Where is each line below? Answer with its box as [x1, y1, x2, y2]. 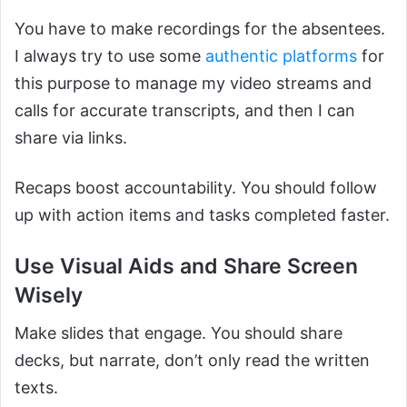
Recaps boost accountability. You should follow [15, 177, 377, 197]
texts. [15, 378, 58, 398]
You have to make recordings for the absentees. [15, 18, 385, 38]
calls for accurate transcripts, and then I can [15, 100, 355, 120]
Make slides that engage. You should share [15, 323, 342, 343]
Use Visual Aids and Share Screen [15, 253, 358, 279]
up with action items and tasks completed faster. [15, 204, 390, 224]
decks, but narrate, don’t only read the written [15, 351, 370, 371]
